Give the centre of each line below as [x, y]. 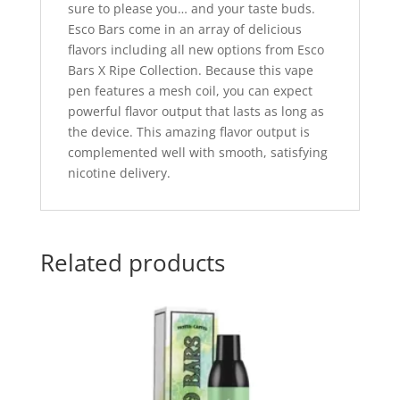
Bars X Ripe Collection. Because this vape [190, 71]
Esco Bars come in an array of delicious [184, 29]
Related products [132, 263]
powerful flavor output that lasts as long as [196, 112]
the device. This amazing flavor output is [188, 132]
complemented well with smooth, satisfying [197, 153]
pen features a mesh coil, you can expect [190, 91]
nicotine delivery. [119, 173]
